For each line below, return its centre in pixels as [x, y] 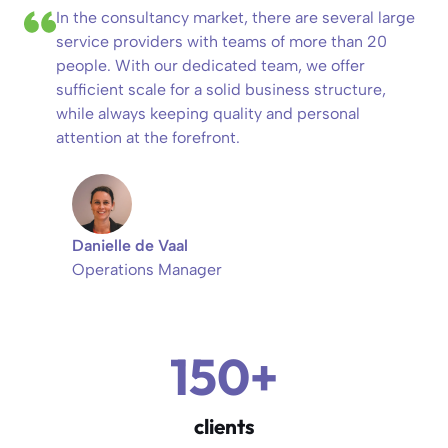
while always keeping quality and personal [208, 113]
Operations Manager [147, 269]
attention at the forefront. [148, 137]
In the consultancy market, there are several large [235, 17]
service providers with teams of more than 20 [221, 41]
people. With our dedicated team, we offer [210, 65]
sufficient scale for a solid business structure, [221, 89]
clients [224, 425]
